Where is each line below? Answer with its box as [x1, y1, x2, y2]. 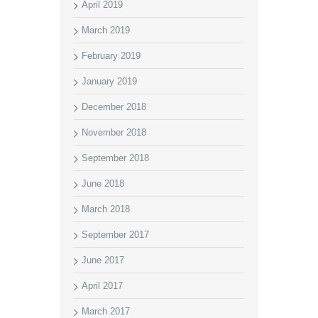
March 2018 [82, 204, 130, 214]
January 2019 [82, 76, 137, 87]
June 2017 [82, 255, 124, 265]
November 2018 [82, 127, 146, 138]
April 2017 [82, 280, 123, 291]
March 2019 [82, 25, 130, 35]
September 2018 [82, 153, 149, 163]
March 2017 [82, 306, 130, 317]
